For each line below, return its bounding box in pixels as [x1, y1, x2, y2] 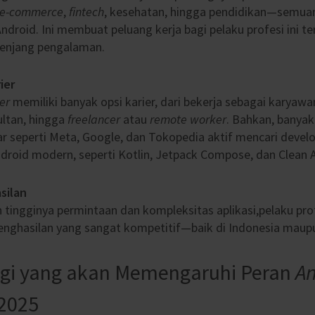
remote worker [150, 111, 226, 128]
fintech [69, 3, 104, 20]
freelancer [67, 111, 120, 128]
